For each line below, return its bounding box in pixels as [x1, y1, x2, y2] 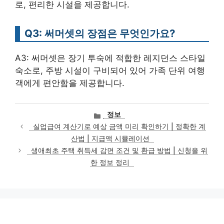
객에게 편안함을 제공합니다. [15, 78, 124, 88]
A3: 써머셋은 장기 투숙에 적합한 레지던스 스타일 [15, 53, 205, 63]
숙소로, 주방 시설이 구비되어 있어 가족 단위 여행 [15, 65, 205, 75]
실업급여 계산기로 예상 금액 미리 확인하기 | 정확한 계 [33, 122, 206, 131]
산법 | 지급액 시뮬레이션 [70, 134, 149, 143]
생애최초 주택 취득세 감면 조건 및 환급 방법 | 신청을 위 [31, 146, 208, 155]
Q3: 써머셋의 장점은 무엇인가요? [24, 27, 175, 39]
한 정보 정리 [90, 158, 129, 167]
